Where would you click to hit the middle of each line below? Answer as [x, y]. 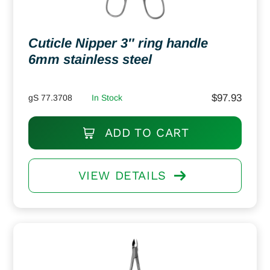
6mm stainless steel [90, 59]
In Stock [107, 97]
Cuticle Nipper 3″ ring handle [118, 43]
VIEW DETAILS [122, 175]
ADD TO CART [145, 132]
